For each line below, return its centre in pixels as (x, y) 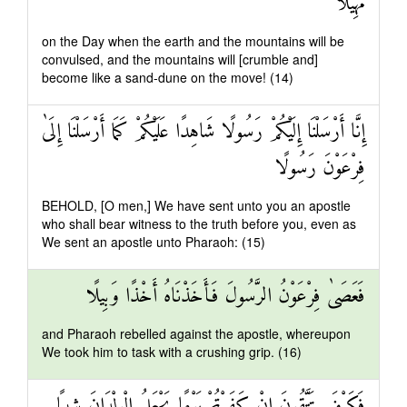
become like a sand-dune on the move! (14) (168, 77)
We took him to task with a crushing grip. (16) (172, 352)
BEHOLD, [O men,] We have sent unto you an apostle (196, 205)
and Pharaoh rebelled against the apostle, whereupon (196, 333)
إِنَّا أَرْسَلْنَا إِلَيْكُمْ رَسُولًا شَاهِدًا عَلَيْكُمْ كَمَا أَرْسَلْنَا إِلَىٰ (203, 132)
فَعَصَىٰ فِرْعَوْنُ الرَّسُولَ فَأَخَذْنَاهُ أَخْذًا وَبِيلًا (226, 297)
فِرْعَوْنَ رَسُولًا (320, 169)
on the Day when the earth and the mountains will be (193, 41)
